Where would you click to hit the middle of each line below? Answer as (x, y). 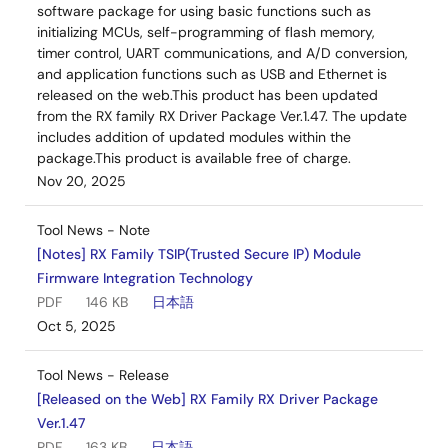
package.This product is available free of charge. (194, 158)
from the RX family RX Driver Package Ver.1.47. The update (222, 116)
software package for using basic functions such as (204, 11)
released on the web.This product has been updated (207, 95)
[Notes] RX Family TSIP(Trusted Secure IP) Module (199, 254)
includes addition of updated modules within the (194, 137)
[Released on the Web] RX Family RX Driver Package (207, 399)
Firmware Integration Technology (145, 278)
